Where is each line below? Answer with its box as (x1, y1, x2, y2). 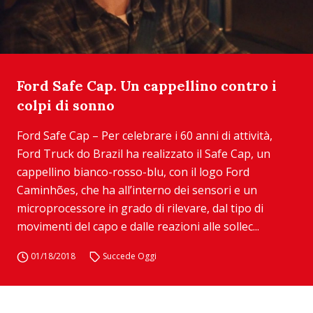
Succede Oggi (103, 250, 157, 262)
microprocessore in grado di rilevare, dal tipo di (17, 201, 263, 216)
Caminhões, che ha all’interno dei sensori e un (17, 182, 257, 198)
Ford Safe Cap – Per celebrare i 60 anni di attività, (17, 128, 272, 143)
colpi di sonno (17, 96, 115, 114)
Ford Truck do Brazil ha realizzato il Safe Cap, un (17, 146, 270, 161)
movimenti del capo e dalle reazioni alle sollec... (17, 219, 259, 234)
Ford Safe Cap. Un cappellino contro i (17, 77, 277, 94)
